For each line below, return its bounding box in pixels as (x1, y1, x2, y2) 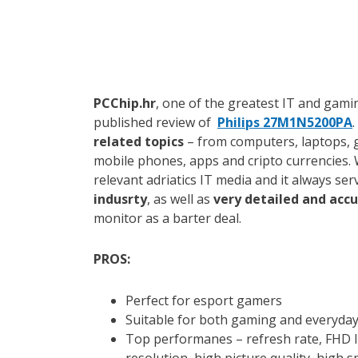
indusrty (93, 189, 147, 208)
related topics (93, 132, 184, 150)
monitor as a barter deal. (93, 209, 241, 227)
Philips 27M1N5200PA (217, 113, 352, 131)
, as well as (147, 189, 213, 208)
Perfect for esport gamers (125, 291, 282, 309)
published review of (93, 113, 217, 131)
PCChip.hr (93, 93, 156, 112)
